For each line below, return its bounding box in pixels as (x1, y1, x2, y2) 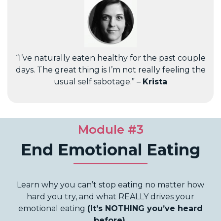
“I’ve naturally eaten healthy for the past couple (15, 53, 206, 63)
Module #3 (77, 122, 144, 137)
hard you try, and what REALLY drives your (27, 191, 194, 201)
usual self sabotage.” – (54, 76, 143, 86)
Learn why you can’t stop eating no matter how (17, 180, 204, 189)
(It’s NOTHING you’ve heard (87, 203, 203, 213)
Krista (143, 76, 167, 86)
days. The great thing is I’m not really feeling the (15, 65, 206, 74)
